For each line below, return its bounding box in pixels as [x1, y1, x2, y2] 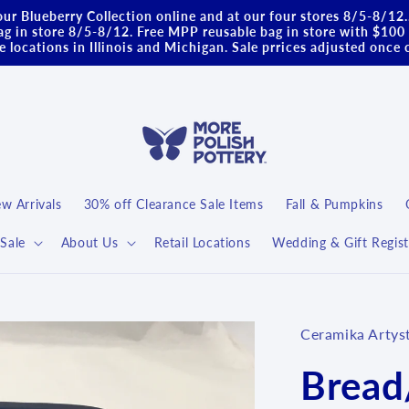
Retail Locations [153, 235, 251, 250]
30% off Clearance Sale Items [83, 196, 264, 212]
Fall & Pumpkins [285, 196, 383, 212]
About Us [60, 235, 119, 250]
